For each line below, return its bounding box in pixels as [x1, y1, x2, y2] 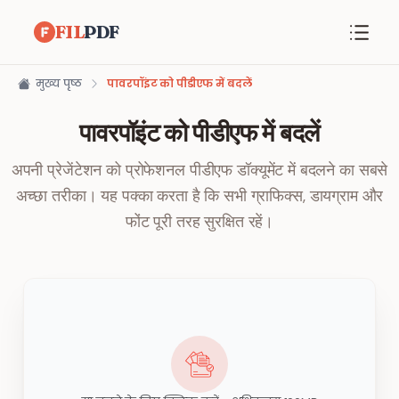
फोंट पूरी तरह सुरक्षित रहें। [125, 212, 274, 232]
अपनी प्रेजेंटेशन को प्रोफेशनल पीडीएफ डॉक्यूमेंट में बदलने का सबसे [11, 160, 388, 180]
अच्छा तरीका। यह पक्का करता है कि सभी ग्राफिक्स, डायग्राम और [15, 186, 384, 206]
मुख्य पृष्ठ [36, 76, 83, 91]
